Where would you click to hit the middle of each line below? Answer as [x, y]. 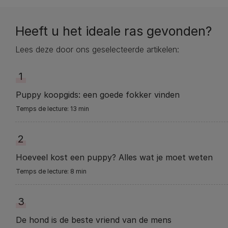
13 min [80, 108]
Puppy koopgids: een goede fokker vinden [98, 94]
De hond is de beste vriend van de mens [94, 220]
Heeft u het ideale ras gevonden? [113, 31]
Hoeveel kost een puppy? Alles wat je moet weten [114, 157]
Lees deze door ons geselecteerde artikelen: [97, 49]
